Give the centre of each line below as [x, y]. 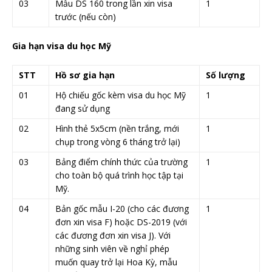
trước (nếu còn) [86, 16]
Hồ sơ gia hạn [85, 75]
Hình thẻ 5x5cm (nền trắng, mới [117, 128]
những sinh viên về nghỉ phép [112, 248]
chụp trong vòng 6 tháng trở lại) [118, 141]
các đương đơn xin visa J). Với [113, 235]
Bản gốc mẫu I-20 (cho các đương [122, 208]
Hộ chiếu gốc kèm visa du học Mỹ [121, 95]
